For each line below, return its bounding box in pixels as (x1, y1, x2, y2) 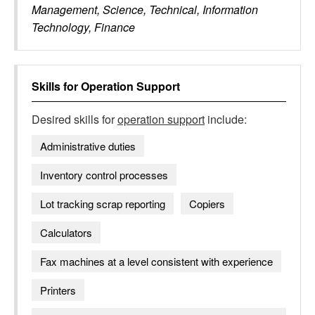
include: (205, 111, 247, 127)
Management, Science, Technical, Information (32, 1, 258, 18)
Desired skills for (32, 111, 117, 127)
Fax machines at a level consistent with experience (40, 254, 273, 269)
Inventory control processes (40, 167, 168, 182)
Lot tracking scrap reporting (40, 196, 165, 211)
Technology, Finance (32, 19, 135, 35)
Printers (40, 283, 76, 297)
